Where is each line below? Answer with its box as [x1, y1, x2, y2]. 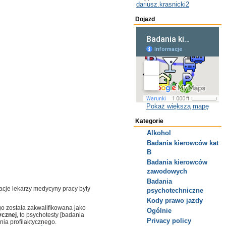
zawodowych [147, 167, 187, 175]
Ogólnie [147, 207, 172, 214]
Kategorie [135, 118, 163, 125]
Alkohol [147, 129, 171, 137]
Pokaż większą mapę [146, 102, 209, 110]
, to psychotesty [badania [17, 211, 84, 218]
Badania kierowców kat [147, 139, 218, 147]
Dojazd [135, 16, 155, 23]
